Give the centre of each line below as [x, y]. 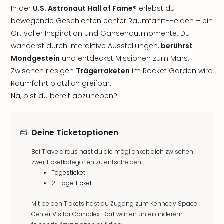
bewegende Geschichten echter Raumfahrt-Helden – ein [112, 21]
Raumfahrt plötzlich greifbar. [61, 83]
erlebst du [156, 8]
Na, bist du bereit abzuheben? [64, 96]
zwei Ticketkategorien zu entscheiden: [87, 162]
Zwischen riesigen [43, 71]
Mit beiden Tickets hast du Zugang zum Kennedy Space [114, 204]
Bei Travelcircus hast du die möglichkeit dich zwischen [112, 152]
